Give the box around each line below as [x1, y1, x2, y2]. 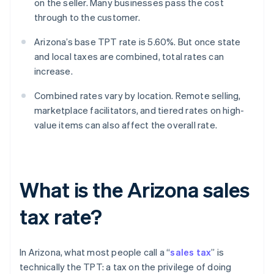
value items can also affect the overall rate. [34, 119, 217, 131]
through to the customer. [34, 11, 140, 24]
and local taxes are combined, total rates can [34, 50, 224, 63]
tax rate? [20, 203, 103, 230]
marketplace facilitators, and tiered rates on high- [34, 104, 245, 117]
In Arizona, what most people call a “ [20, 246, 171, 259]
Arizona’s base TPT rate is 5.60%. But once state [34, 35, 241, 48]
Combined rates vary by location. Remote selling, [34, 89, 241, 102]
